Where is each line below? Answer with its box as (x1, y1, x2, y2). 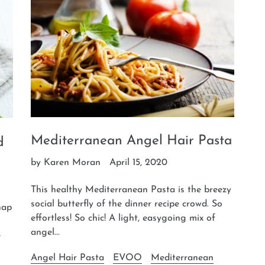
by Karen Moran (31, 158, 101, 168)
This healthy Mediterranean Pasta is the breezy (31, 185, 232, 195)
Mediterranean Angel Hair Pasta (31, 134, 232, 148)
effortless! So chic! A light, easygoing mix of (31, 214, 216, 224)
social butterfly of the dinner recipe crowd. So (31, 199, 223, 209)
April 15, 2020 (109, 158, 168, 168)
